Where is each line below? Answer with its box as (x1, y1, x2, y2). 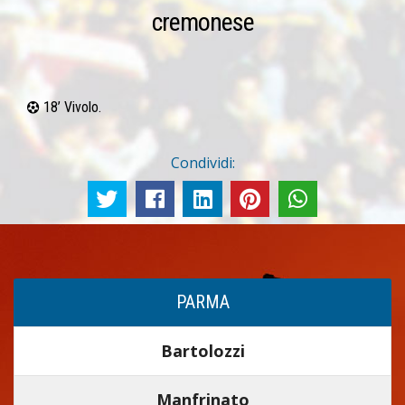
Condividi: (170, 153, 235, 173)
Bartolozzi (160, 339, 245, 362)
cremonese (151, 7, 254, 37)
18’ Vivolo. (43, 99, 101, 116)
